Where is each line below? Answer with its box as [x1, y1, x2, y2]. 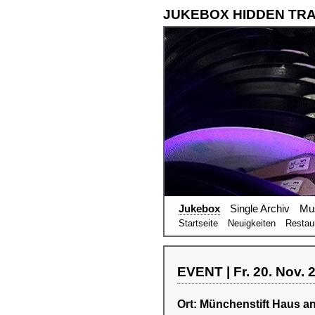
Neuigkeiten [228, 218, 276, 229]
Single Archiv [230, 203, 290, 214]
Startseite [179, 218, 218, 229]
